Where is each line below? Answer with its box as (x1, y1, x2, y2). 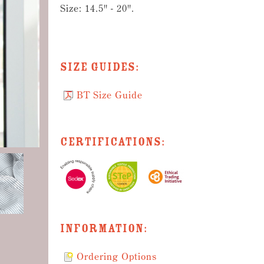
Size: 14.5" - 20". (60, 2, 134, 14)
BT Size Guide (77, 89, 143, 101)
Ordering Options (77, 250, 157, 262)
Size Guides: (60, 60, 139, 75)
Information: (60, 221, 147, 236)
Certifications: (60, 134, 165, 150)
